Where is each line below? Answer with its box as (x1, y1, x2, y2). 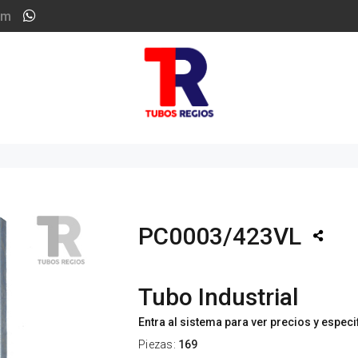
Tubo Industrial (138, 283, 299, 311)
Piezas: (138, 338, 179, 351)
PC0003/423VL (138, 222, 301, 250)
